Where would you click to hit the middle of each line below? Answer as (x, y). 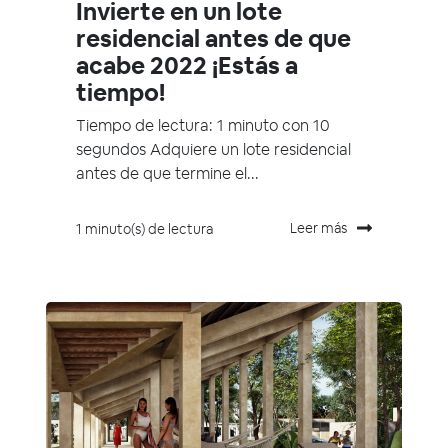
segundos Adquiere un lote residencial (213, 150)
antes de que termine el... (167, 174)
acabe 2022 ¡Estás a (187, 66)
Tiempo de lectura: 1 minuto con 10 (203, 126)
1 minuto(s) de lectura (144, 228)
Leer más (318, 227)
